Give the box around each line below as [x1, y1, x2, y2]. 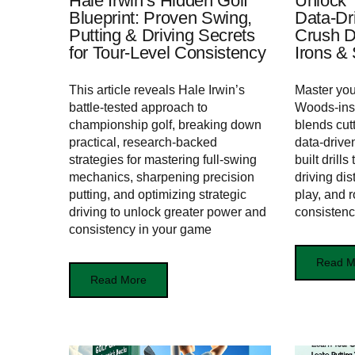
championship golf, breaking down [69, 118, 261, 132]
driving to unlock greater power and [69, 205, 266, 219]
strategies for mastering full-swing [69, 153, 257, 167]
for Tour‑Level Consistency [69, 43, 266, 63]
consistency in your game [69, 223, 212, 237]
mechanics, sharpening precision [69, 170, 254, 185]
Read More [90, 273, 147, 287]
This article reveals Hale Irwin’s [69, 83, 245, 97]
